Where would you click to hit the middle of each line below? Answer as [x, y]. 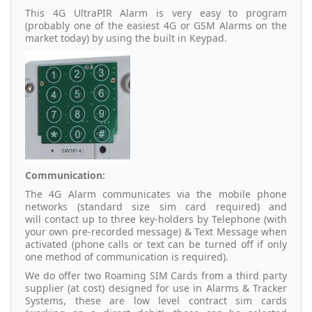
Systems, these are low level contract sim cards [156, 300]
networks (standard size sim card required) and [156, 206]
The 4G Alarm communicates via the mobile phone [156, 194]
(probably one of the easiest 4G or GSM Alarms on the [156, 25]
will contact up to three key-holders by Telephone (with [156, 219]
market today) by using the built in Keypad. [126, 38]
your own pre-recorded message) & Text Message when [156, 231]
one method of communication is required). [127, 256]
